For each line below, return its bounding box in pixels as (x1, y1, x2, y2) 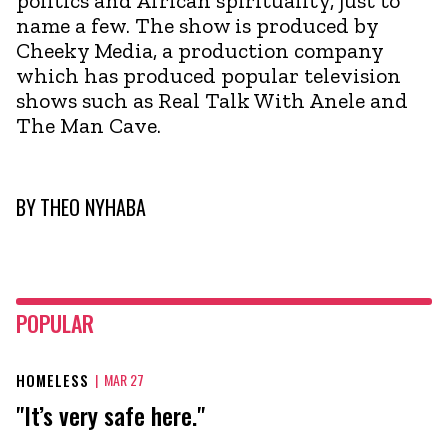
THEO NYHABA (40, 191, 146, 222)
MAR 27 (104, 368, 144, 390)
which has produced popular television (16, 61, 401, 89)
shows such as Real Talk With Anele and (16, 86, 408, 114)
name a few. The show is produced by (16, 11, 378, 39)
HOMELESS (16, 368, 89, 391)
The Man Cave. (16, 111, 161, 139)
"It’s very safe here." (16, 396, 205, 433)
